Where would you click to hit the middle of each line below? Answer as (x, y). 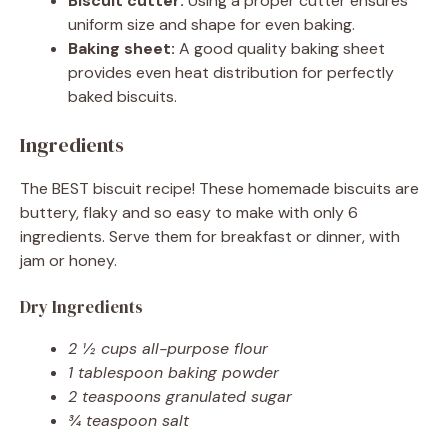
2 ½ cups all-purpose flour (168, 348)
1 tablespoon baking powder (173, 372)
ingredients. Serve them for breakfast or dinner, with (210, 236)
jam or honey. (68, 260)
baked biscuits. (122, 96)
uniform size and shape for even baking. (211, 24)
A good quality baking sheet (280, 48)
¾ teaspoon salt (128, 420)
